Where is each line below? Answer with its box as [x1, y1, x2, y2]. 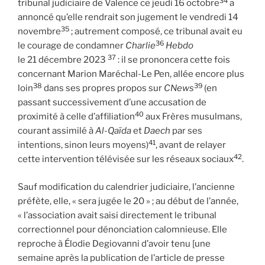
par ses [170, 125, 202, 137]
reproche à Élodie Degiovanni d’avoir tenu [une [18, 238, 211, 249]
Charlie [125, 40, 156, 51]
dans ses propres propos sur [42, 83, 164, 94]
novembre [18, 26, 61, 37]
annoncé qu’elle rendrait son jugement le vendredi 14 [18, 12, 238, 23]
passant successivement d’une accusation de [18, 97, 206, 108]
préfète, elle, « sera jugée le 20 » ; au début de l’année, [18, 195, 238, 206]
